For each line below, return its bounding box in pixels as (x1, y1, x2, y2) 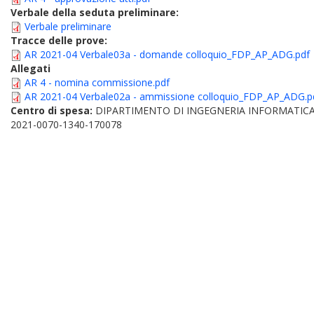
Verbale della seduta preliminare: (11, 6, 179, 19)
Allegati (11, 62, 50, 75)
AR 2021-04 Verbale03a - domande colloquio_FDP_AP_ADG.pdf (25, 48, 310, 61)
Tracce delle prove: (11, 34, 107, 47)
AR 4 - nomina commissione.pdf (25, 76, 170, 89)
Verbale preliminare (25, 20, 111, 33)
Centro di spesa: (11, 104, 95, 117)
